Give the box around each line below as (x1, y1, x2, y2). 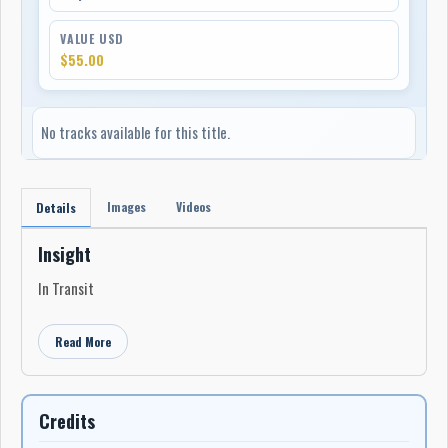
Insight (38, 240, 91, 267)
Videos (176, 197, 211, 215)
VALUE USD (60, 29, 125, 47)
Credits (39, 407, 95, 434)
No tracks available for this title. (41, 120, 231, 143)
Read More (55, 332, 111, 350)
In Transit (38, 276, 94, 299)
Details (36, 198, 76, 216)
